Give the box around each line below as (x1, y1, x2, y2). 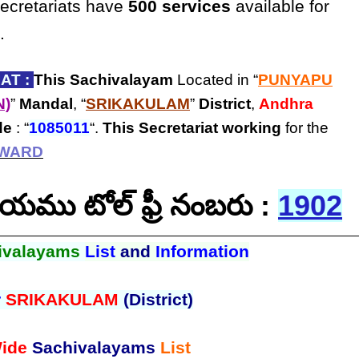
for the (281, 119, 329, 136)
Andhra (259, 95, 313, 112)
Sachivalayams (31, 337, 160, 357)
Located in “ (173, 71, 258, 88)
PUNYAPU (258, 71, 333, 88)
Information (150, 241, 249, 261)
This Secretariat (103, 119, 218, 136)
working (222, 119, 281, 136)
